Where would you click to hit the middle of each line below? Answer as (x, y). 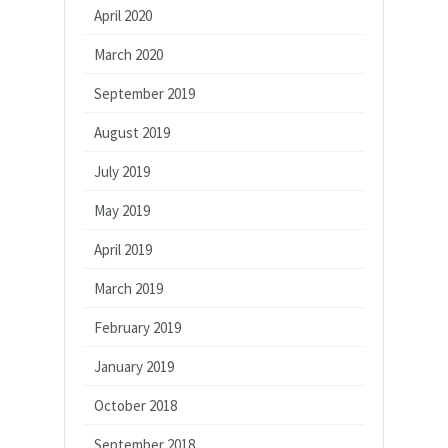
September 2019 (144, 93)
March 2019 (128, 288)
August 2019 (132, 132)
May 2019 (122, 210)
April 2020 (123, 15)
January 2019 (134, 366)
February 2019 (137, 327)
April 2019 (123, 249)
